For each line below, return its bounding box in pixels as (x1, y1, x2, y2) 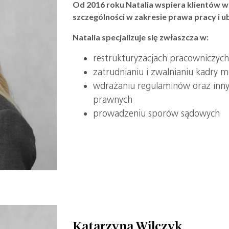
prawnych (93, 94, 133, 105)
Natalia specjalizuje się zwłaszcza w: (73, 32, 209, 42)
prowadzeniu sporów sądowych (93, 108, 220, 119)
